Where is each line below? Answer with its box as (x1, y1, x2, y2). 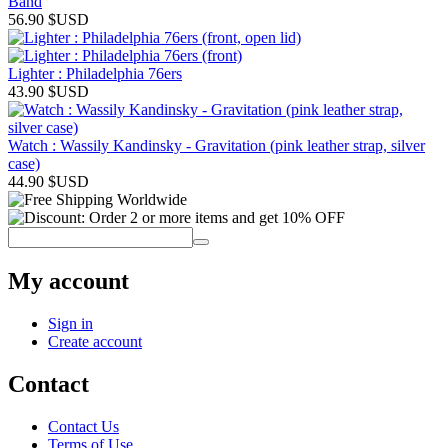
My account (8, 267, 129, 294)
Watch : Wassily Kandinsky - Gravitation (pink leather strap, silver (8, 136, 425, 154)
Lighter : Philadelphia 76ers (8, 64, 182, 82)
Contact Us (48, 417, 119, 435)
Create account (48, 332, 142, 350)
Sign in (48, 314, 93, 332)
